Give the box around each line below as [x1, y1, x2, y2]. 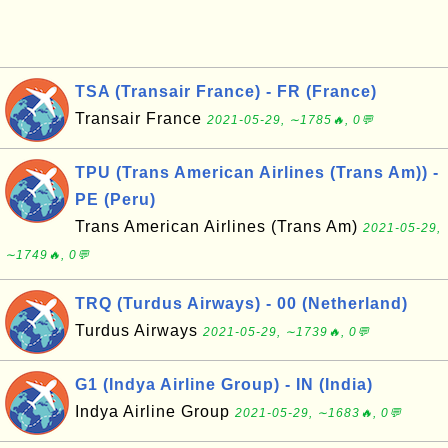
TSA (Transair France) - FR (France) [75, 83, 377, 100]
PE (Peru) [75, 191, 156, 208]
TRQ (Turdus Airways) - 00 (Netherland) [75, 295, 408, 312]
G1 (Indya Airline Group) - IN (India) [75, 376, 373, 393]
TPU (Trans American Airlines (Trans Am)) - [75, 164, 439, 181]
